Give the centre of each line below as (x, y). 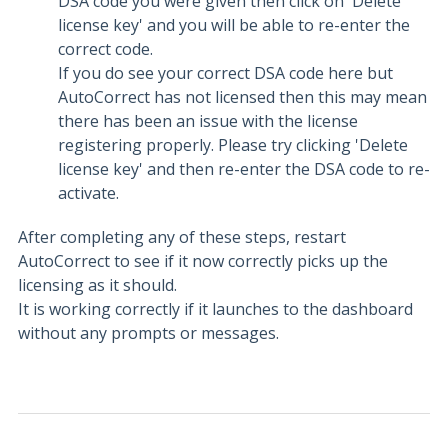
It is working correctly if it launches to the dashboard (215, 309)
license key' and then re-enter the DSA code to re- (244, 169)
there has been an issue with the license (208, 121)
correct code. (105, 49)
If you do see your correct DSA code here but (225, 73)
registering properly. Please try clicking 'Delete (233, 145)
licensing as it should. (97, 285)
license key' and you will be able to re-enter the (234, 25)
